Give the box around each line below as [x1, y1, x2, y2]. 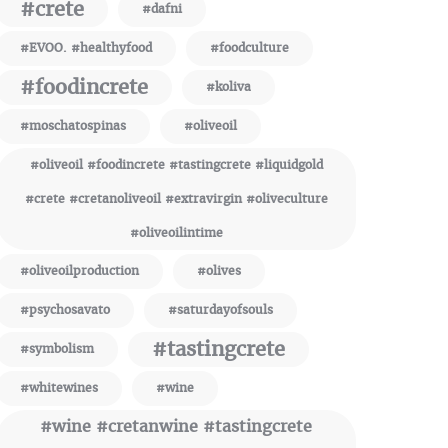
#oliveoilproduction [20, 263, 139, 279]
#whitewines [20, 380, 98, 396]
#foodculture [210, 40, 289, 56]
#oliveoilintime [129, 225, 223, 241]
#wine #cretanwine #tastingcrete [40, 416, 312, 437]
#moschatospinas [20, 118, 126, 134]
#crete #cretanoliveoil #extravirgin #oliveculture [24, 191, 328, 207]
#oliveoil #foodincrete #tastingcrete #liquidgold [29, 157, 323, 173]
